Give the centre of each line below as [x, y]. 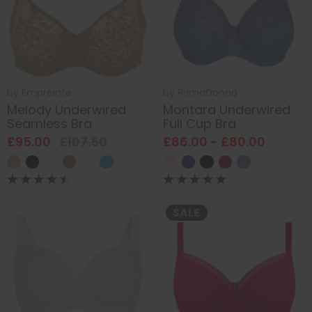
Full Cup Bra [200, 124]
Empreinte [47, 92]
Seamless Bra [49, 124]
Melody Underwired [67, 110]
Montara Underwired [227, 110]
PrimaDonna [208, 92]
